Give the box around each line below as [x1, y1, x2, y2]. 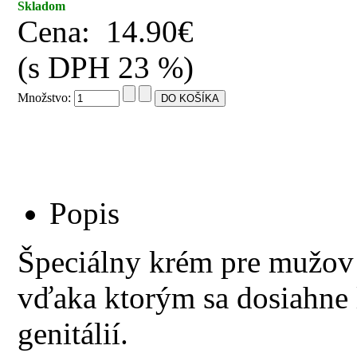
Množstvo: [18, 91, 75, 105]
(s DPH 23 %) [18, 50, 194, 85]
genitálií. [18, 316, 129, 351]
